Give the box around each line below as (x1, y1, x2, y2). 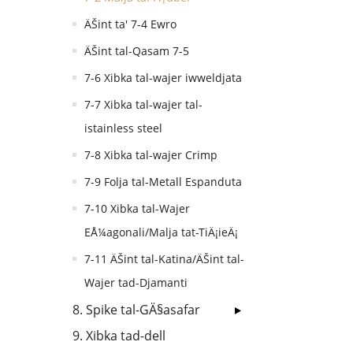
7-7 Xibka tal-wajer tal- (84, 97, 203, 112)
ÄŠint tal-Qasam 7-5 (84, 43, 189, 58)
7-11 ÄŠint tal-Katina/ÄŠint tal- (84, 251, 244, 266)
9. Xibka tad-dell (72, 327, 165, 344)
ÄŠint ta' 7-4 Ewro (84, 17, 176, 32)
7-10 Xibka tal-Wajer (84, 201, 190, 216)
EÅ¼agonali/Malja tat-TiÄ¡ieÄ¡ (84, 225, 238, 240)
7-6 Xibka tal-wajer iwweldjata (84, 70, 242, 85)
